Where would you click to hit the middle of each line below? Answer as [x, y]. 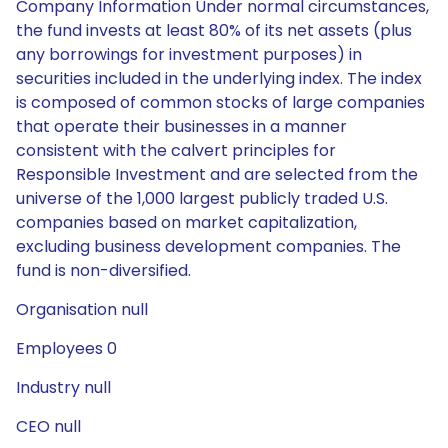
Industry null [63, 387]
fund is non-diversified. [103, 270]
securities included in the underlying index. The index [219, 78]
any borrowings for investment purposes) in [189, 54]
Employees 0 [66, 348]
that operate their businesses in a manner [181, 126]
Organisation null [82, 309]
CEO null [48, 426]
